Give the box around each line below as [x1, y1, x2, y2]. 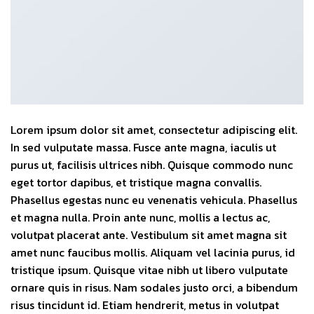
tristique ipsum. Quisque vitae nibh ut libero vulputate [11, 261, 288, 279]
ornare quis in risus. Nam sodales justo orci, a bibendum [11, 279, 298, 296]
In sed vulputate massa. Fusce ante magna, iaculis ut [11, 139, 276, 156]
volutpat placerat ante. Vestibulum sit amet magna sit [11, 226, 287, 244]
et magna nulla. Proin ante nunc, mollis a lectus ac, [11, 209, 270, 226]
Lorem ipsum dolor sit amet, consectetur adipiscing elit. [11, 121, 297, 139]
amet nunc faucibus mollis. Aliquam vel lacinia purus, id [11, 244, 295, 261]
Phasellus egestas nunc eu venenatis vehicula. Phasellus [11, 191, 297, 209]
